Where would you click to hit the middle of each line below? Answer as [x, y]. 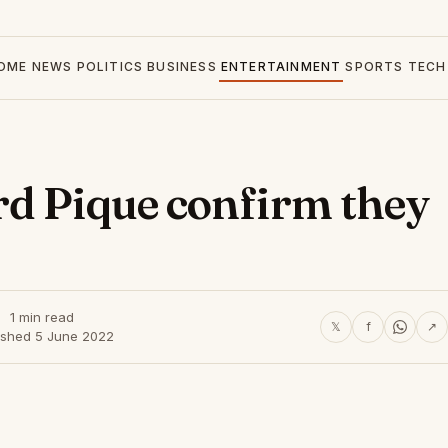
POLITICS [110, 66]
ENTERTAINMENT [281, 66]
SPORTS [374, 66]
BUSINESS [182, 66]
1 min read [42, 317]
